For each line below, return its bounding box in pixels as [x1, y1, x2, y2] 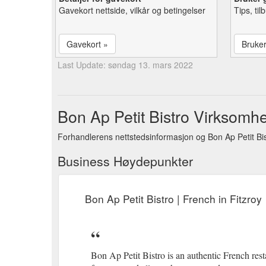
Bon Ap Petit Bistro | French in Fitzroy [85, 191, 262, 206]
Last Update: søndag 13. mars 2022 [58, 58, 193, 71]
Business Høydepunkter [58, 151, 193, 170]
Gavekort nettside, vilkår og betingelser [59, 4, 205, 16]
